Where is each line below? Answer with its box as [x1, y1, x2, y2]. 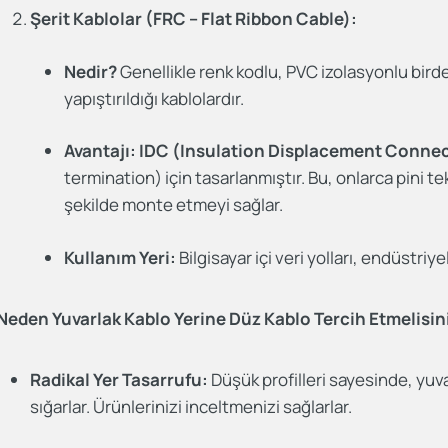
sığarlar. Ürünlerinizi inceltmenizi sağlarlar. [30, 394, 353, 418]
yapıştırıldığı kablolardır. [64, 86, 245, 110]
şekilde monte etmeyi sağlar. [64, 193, 284, 216]
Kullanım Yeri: [64, 245, 177, 269]
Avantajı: [64, 139, 137, 162]
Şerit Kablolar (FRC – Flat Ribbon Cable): [30, 7, 358, 30]
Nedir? [64, 59, 118, 83]
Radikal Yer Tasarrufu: [30, 367, 209, 391]
